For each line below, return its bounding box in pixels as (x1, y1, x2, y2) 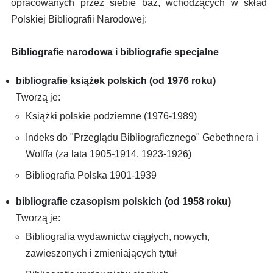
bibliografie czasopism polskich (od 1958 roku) (16, 196, 231, 207)
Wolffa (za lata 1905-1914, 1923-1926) (26, 149, 191, 159)
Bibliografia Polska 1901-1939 (26, 170, 157, 180)
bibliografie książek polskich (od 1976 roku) (16, 76, 216, 86)
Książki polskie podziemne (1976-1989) (26, 111, 197, 121)
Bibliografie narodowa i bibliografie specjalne (11, 47, 219, 57)
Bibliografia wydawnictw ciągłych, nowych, (26, 232, 210, 242)
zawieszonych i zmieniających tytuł (26, 248, 177, 258)
